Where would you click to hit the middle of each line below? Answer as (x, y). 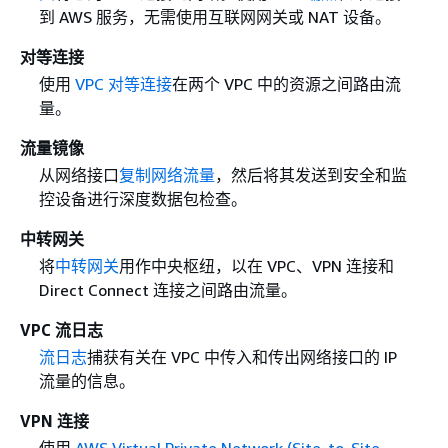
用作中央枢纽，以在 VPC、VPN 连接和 (256, 266)
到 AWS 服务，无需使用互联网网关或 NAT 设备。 (214, 16)
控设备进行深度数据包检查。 (142, 199)
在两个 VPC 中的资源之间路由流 (286, 83)
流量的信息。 (86, 381)
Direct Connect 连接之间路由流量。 (167, 290)
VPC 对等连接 (123, 83)
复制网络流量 (166, 175)
